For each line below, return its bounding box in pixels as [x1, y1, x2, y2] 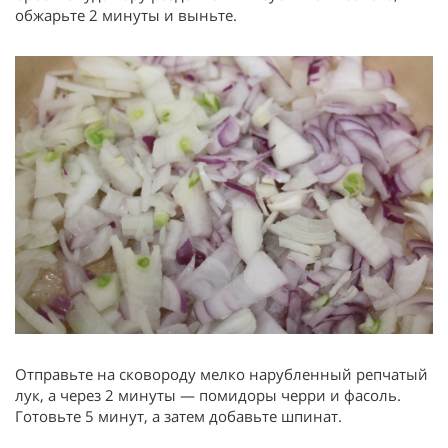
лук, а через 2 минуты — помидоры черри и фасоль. [15, 385, 401, 406]
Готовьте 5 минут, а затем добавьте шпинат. [15, 406, 342, 427]
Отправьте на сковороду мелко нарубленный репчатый [15, 364, 428, 385]
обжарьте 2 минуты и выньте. [15, 4, 237, 25]
